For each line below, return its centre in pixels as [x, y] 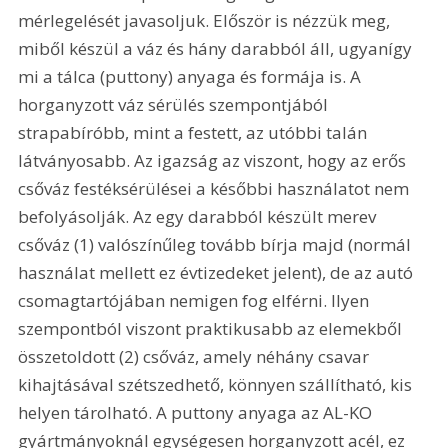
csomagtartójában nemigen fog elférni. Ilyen [196, 301]
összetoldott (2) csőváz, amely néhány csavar [196, 357]
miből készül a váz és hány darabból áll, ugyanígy [217, 49]
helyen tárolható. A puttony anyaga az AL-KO [197, 413]
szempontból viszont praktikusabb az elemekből [212, 329]
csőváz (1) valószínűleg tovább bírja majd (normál [217, 245]
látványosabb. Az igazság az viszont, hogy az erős [214, 161]
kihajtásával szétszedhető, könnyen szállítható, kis [217, 385]
